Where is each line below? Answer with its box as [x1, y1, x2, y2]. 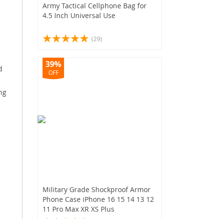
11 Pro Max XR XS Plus [43, 204, 114, 214]
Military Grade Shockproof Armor [43, 184, 151, 194]
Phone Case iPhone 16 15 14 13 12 [43, 194, 154, 204]
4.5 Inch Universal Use [43, 10, 115, 20]
